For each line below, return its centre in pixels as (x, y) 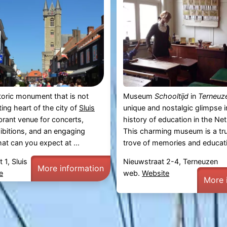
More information (70, 168)
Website (156, 173)
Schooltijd (172, 96)
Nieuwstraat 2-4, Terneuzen (171, 161)
